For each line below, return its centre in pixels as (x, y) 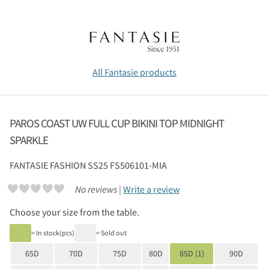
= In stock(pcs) (53, 233)
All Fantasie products (134, 72)
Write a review (151, 189)
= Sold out (111, 233)
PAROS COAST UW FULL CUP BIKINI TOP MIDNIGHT (117, 123)
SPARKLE (29, 140)
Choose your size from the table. (74, 212)
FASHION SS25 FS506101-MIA (108, 165)
